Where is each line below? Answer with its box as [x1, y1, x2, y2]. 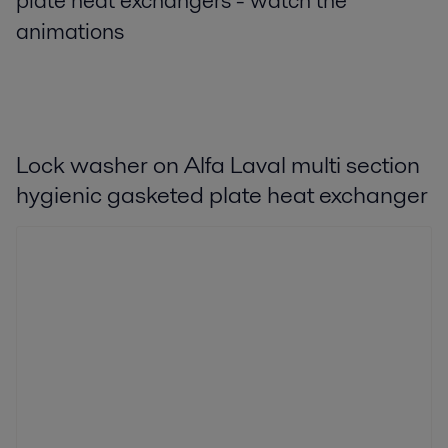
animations [16, 15, 124, 48]
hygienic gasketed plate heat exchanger [16, 177, 428, 211]
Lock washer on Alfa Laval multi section [16, 147, 420, 181]
